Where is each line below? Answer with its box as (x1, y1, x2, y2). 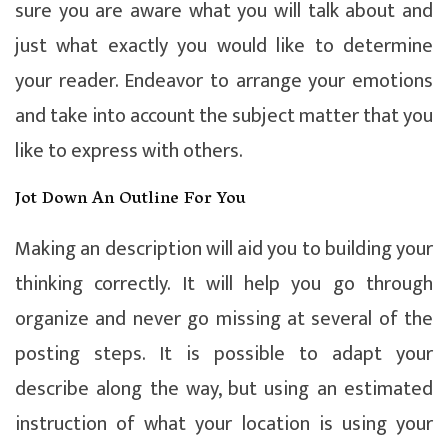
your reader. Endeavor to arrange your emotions (15, 63, 433, 98)
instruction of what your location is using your (15, 406, 433, 441)
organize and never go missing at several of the (15, 301, 433, 336)
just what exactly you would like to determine (15, 28, 433, 63)
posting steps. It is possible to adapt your (15, 336, 433, 371)
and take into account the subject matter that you (15, 98, 433, 133)
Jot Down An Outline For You (15, 183, 246, 216)
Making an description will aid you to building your (15, 231, 433, 266)
